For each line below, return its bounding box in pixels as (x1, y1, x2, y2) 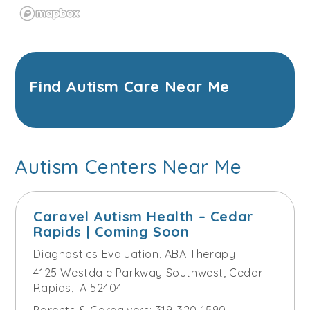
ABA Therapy (164, 246, 236, 261)
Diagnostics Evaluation (33, 246, 159, 261)
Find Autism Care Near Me (29, 77, 230, 97)
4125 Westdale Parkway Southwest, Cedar (33, 265, 264, 280)
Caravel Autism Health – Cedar (33, 207, 254, 225)
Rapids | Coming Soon (33, 222, 190, 240)
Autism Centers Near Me (15, 154, 242, 179)
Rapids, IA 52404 (33, 280, 122, 295)
